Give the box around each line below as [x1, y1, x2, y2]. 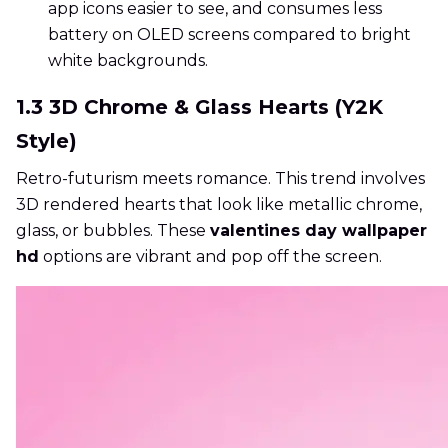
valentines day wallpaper [210, 221, 427, 241]
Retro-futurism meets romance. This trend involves [16, 169, 425, 189]
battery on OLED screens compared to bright [48, 25, 411, 45]
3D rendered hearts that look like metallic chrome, [16, 195, 422, 215]
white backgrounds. [48, 51, 208, 71]
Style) [16, 129, 77, 154]
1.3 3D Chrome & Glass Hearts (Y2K [16, 95, 383, 120]
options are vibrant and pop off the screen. [39, 247, 382, 267]
